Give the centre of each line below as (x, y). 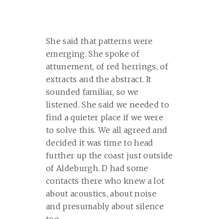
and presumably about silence (105, 207)
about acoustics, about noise (101, 194)
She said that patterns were (99, 41)
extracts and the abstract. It (99, 79)
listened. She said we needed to (108, 105)
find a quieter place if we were (105, 118)
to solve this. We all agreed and (107, 130)
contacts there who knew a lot (105, 181)
